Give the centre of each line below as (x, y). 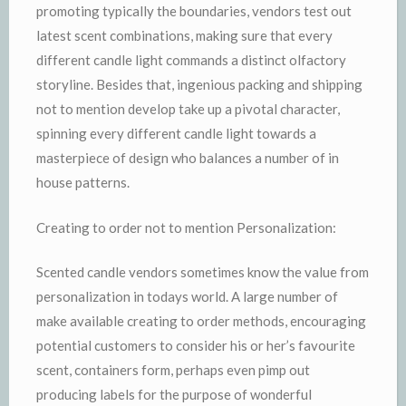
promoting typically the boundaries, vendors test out (194, 11)
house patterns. (83, 182)
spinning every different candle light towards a (176, 133)
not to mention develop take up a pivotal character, (188, 109)
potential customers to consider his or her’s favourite (196, 345)
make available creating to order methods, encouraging (201, 321)
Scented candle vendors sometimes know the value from (203, 272)
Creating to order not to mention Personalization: (186, 227)
